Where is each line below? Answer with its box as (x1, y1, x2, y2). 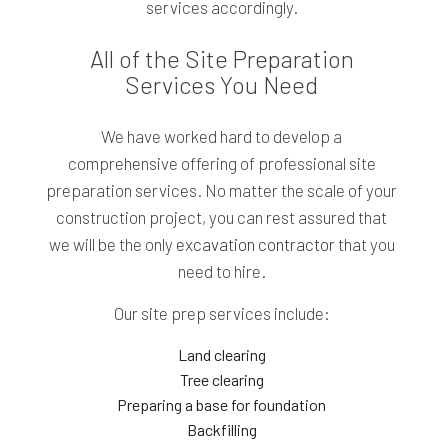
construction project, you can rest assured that (56, 207, 388, 228)
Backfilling (186, 420, 257, 440)
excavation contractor (175, 234, 335, 255)
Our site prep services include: (113, 303, 330, 324)
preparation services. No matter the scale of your (46, 180, 398, 201)
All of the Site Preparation (89, 44, 354, 74)
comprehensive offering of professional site (67, 153, 376, 174)
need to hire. (177, 261, 266, 282)
